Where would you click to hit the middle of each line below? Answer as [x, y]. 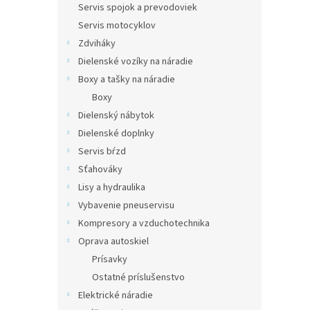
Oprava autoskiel [113, 241]
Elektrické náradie [116, 295]
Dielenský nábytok [116, 116]
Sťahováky [100, 170]
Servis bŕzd [102, 152]
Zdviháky [97, 44]
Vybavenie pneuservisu [126, 206]
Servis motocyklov [117, 26]
